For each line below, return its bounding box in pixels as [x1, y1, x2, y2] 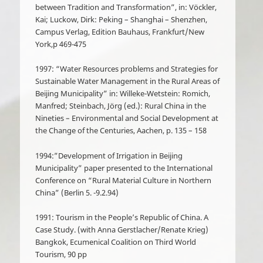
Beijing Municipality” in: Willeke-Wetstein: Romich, [35, 88, 211, 99]
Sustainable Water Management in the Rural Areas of [35, 76, 220, 87]
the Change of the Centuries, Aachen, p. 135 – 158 [35, 125, 207, 136]
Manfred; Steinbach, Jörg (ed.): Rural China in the [35, 100, 207, 112]
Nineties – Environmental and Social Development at [35, 113, 219, 124]
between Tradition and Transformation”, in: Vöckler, [35, 2, 217, 13]
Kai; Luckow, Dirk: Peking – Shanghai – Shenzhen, [35, 14, 208, 25]
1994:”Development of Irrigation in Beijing [35, 150, 183, 161]
